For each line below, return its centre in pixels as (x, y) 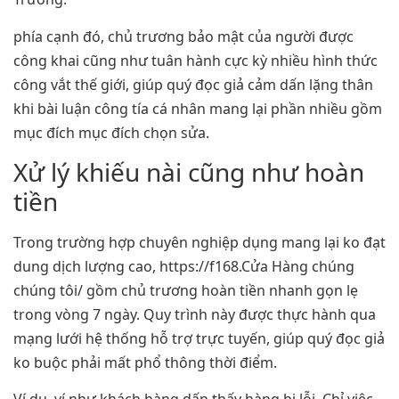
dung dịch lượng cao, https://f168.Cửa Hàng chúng (184, 266)
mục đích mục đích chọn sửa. (111, 132)
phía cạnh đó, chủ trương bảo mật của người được (183, 36)
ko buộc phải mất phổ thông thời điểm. (145, 362)
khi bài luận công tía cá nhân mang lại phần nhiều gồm (198, 108)
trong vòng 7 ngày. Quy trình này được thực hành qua (195, 314)
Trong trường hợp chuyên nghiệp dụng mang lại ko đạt (199, 242)
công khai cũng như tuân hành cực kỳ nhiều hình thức (195, 60)
